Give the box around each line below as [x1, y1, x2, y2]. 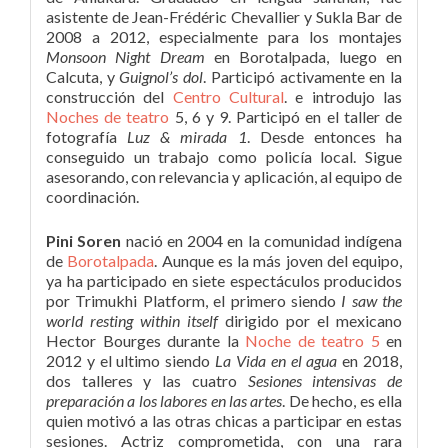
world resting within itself [46, 311, 225, 331]
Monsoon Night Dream [46, 47, 205, 67]
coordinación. [46, 187, 139, 207]
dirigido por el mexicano [225, 311, 402, 331]
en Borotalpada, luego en [204, 47, 403, 67]
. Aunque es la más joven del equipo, [154, 251, 402, 271]
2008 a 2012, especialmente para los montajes [46, 27, 402, 47]
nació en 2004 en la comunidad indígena [121, 231, 402, 251]
